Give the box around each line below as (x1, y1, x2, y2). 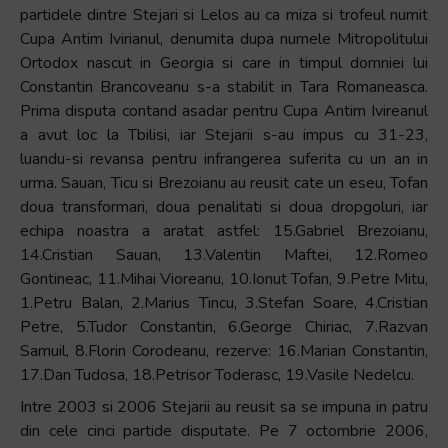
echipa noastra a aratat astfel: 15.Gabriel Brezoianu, (20, 220, 428, 242)
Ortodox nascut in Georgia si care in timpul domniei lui (20, 52, 428, 74)
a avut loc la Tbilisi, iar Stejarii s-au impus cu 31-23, (20, 124, 428, 146)
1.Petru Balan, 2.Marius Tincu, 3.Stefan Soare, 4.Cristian (20, 292, 428, 314)
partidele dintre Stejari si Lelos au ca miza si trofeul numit (20, 4, 428, 26)
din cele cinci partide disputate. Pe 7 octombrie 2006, (20, 420, 428, 442)
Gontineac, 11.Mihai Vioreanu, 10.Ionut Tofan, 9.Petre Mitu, (20, 268, 428, 290)
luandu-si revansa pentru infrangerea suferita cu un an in (20, 148, 428, 170)
